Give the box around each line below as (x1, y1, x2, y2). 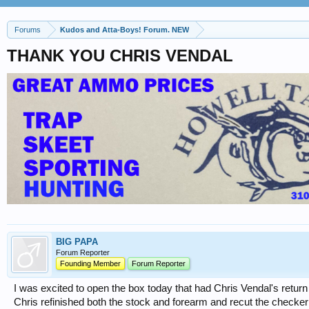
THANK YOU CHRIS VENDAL (7, 46, 233, 65)
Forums (14, 26, 41, 34)
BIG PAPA (56, 237, 98, 247)
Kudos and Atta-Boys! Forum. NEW (143, 26, 189, 34)
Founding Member (60, 259, 121, 268)
